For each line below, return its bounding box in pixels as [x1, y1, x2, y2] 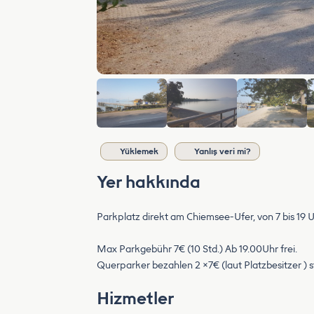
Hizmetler [97, 288, 174, 308]
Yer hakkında [97, 172, 200, 192]
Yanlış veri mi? [194, 146, 251, 156]
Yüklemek [120, 146, 158, 156]
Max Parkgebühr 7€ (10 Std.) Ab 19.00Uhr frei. [97, 243, 297, 255]
